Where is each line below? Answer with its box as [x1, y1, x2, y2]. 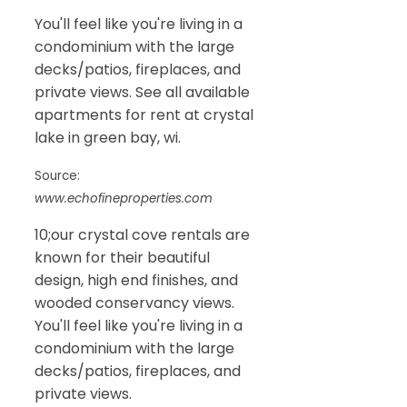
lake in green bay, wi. [35, 126, 181, 148]
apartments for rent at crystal [35, 104, 253, 125]
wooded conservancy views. [35, 292, 234, 313]
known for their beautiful [35, 246, 210, 268]
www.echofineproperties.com [35, 189, 213, 207]
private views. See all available [35, 81, 250, 103]
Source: [35, 166, 80, 184]
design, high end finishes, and [35, 269, 238, 291]
